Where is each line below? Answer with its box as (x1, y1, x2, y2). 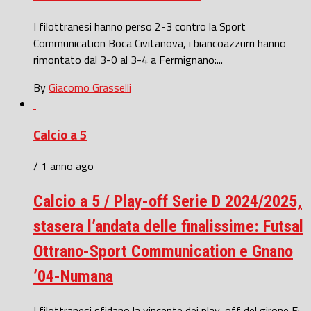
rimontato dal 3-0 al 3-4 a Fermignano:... (33, 51, 223, 68)
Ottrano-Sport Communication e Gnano (33, 242, 293, 262)
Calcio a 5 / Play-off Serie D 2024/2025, (33, 192, 302, 212)
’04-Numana (33, 267, 113, 287)
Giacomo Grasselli (49, 78, 131, 96)
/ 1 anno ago (33, 158, 94, 175)
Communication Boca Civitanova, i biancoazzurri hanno (33, 34, 286, 51)
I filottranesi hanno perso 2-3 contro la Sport (33, 17, 246, 35)
